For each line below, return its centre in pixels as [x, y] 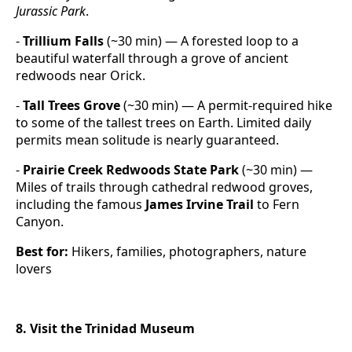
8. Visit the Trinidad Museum [105, 329]
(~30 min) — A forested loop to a [201, 41]
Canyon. [40, 222]
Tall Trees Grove [71, 106]
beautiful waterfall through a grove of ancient [152, 59]
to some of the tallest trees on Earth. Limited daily [163, 123]
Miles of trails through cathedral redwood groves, [164, 187]
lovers [34, 269]
